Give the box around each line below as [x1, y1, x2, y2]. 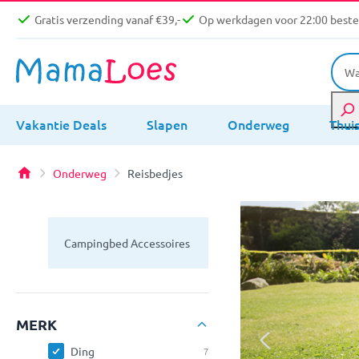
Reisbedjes [127, 165, 183, 180]
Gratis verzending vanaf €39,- [34, 12, 180, 27]
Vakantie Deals [16, 115, 107, 133]
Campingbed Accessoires [64, 235, 190, 250]
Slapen [147, 115, 188, 133]
